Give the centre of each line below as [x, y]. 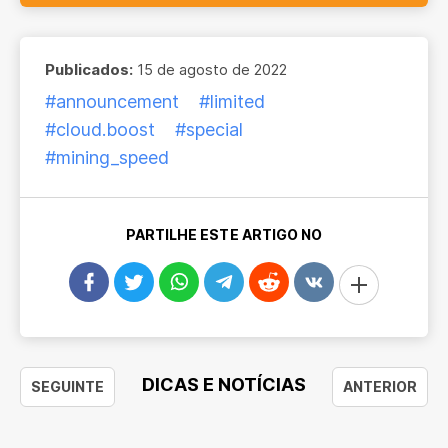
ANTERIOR [379, 386]
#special [209, 129]
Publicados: [89, 69]
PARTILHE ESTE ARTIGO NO [224, 234]
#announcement [112, 101]
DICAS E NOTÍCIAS [224, 384]
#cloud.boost [100, 129]
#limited [232, 101]
